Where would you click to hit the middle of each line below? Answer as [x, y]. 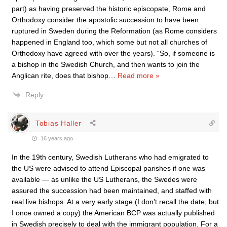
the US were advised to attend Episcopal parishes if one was [108, 168]
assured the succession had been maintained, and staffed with [112, 191]
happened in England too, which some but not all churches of [109, 42]
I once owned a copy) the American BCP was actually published [113, 213]
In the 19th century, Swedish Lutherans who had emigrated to [110, 157]
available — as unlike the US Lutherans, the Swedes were [104, 180]
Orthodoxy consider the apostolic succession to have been [105, 20]
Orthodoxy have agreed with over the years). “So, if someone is [113, 53]
